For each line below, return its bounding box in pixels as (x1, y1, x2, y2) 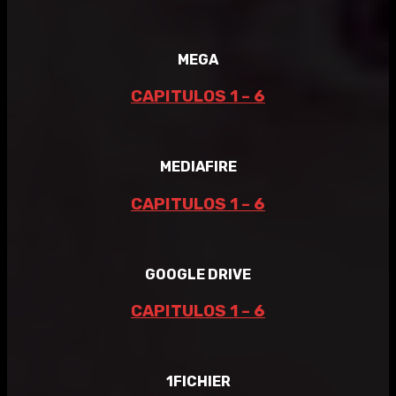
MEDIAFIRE (159, 158, 237, 176)
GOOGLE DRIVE (145, 265, 251, 283)
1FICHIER (165, 372, 231, 390)
